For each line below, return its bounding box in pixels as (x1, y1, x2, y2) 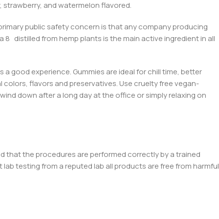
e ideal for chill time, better (113, 66, 202, 77)
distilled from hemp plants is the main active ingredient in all (13, 33, 215, 44)
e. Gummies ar (66, 66, 113, 77)
